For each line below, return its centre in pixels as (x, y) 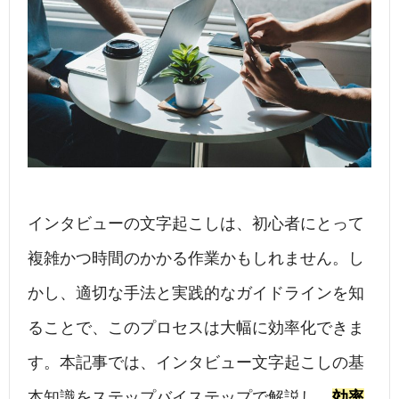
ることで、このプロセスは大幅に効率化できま (196, 327)
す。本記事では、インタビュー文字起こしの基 (196, 362)
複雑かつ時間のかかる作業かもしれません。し (196, 258)
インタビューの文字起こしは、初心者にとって (196, 223)
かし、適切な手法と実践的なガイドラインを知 (196, 293)
